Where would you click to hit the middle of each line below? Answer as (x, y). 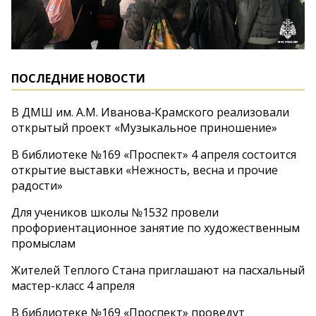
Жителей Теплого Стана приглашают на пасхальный (158, 271)
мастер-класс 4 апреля (73, 286)
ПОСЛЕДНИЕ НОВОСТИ (78, 79)
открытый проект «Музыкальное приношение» (144, 128)
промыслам (43, 244)
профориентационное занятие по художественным (156, 228)
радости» (37, 186)
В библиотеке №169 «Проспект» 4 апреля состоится (154, 155)
